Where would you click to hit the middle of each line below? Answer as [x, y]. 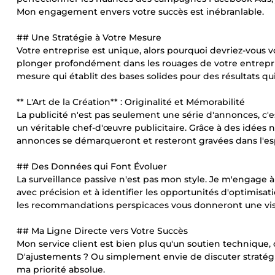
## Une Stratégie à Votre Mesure [89, 37]
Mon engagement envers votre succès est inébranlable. [140, 12]
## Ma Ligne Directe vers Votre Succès [102, 231]
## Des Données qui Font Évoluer [92, 166]
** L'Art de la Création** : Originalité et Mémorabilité [131, 102]
